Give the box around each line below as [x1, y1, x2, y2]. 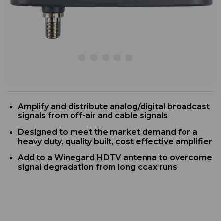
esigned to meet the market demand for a [24, 127, 198, 137]
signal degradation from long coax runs [18, 162, 178, 172]
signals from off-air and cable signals [18, 111, 168, 120]
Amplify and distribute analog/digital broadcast [18, 102, 210, 111]
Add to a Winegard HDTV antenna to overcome [18, 153, 213, 163]
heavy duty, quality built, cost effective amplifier [18, 137, 213, 146]
